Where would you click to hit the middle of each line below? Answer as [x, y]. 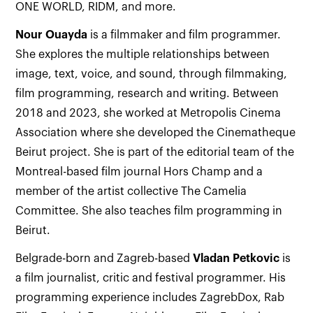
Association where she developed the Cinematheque [156, 133]
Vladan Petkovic [236, 259]
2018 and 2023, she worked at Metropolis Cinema [148, 113]
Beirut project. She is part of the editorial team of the [155, 152]
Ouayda [68, 35]
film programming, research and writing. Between [147, 94]
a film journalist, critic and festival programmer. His [151, 278]
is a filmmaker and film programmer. [186, 35]
